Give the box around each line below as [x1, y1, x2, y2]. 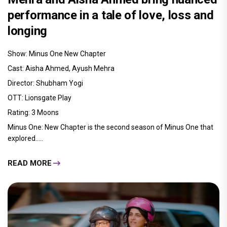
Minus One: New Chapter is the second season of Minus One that [8, 123, 213, 132]
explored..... [8, 134, 43, 143]
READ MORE [8, 158, 52, 168]
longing [8, 24, 47, 39]
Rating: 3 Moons [8, 108, 59, 117]
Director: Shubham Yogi [8, 79, 83, 88]
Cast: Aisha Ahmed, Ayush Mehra [8, 64, 115, 73]
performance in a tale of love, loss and [8, 8, 214, 23]
